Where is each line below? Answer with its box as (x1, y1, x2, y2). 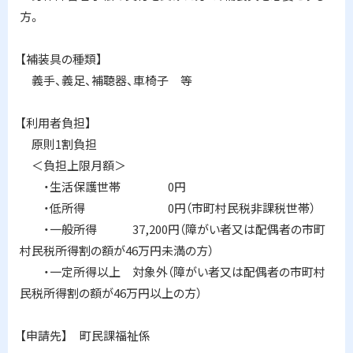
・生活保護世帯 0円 (20, 178, 186, 195)
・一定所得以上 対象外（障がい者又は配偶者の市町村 (20, 263, 325, 280)
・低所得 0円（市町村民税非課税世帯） (20, 199, 315, 216)
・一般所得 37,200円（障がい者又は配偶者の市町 (20, 221, 325, 237)
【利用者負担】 (20, 114, 91, 131)
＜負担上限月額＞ (20, 157, 126, 173)
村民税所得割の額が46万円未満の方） (20, 242, 214, 258)
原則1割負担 (20, 136, 97, 152)
